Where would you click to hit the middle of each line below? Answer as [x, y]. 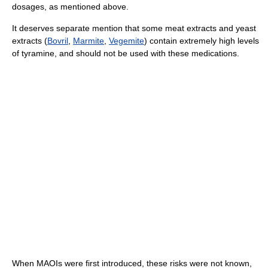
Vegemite [127, 40]
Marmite [89, 40]
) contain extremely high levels [202, 40]
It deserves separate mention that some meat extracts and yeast [134, 28]
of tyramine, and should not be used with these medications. [126, 53]
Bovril [58, 40]
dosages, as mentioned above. [70, 6]
